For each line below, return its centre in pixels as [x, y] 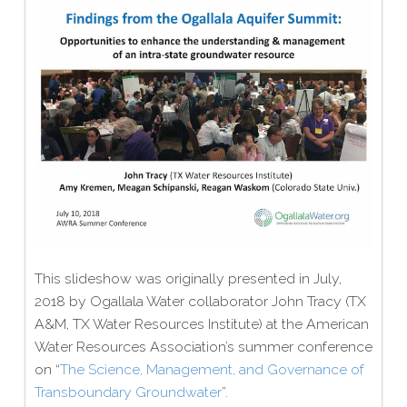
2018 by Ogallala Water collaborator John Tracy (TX [200, 301]
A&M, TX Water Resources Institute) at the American [201, 323]
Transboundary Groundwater [128, 392]
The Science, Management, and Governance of [212, 369]
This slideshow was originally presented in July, [188, 278]
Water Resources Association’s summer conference [203, 346]
